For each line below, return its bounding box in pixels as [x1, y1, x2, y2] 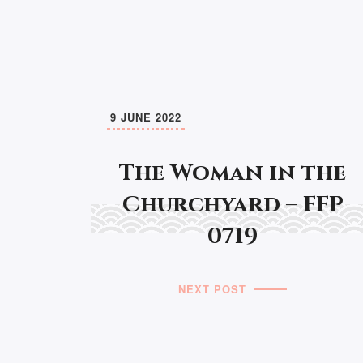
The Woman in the [119, 157, 347, 188]
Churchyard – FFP [122, 189, 344, 220]
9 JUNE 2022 [110, 109, 181, 125]
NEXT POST [178, 280, 247, 297]
